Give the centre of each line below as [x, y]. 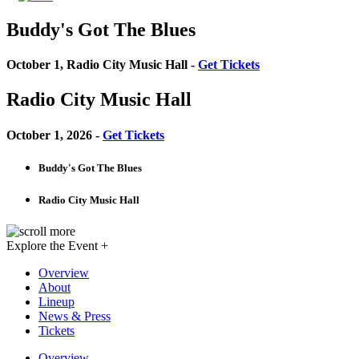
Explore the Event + [57, 246]
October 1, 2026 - [54, 135]
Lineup [56, 302]
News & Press [75, 317]
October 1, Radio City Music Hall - [102, 65]
